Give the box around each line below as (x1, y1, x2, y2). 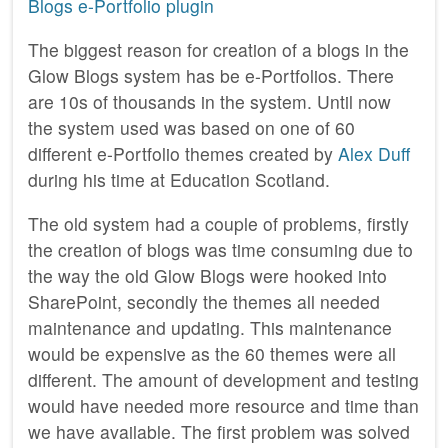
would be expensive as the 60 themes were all (28, 340, 396, 366)
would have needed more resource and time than (28, 392, 419, 418)
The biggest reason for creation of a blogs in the (28, 36, 409, 62)
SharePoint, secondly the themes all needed (28, 288, 380, 314)
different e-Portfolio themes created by (28, 140, 338, 166)
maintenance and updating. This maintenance (28, 314, 392, 340)
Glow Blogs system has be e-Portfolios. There (28, 62, 394, 88)
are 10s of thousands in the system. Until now (28, 88, 391, 114)
